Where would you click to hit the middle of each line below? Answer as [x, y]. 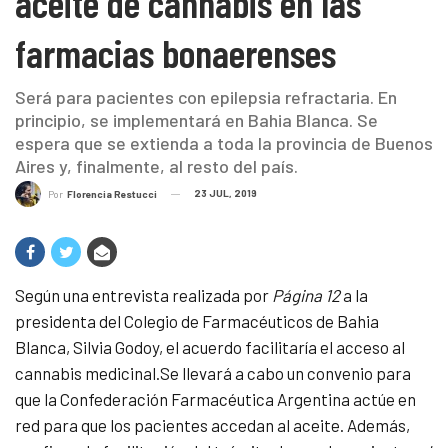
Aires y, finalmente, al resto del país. [156, 165]
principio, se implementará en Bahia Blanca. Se [196, 119]
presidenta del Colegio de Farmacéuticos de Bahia [197, 321]
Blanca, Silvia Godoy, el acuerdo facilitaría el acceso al [210, 347]
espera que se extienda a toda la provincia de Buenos [224, 142]
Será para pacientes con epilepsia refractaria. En [206, 96]
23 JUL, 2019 [225, 192]
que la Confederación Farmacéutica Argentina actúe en [215, 399]
